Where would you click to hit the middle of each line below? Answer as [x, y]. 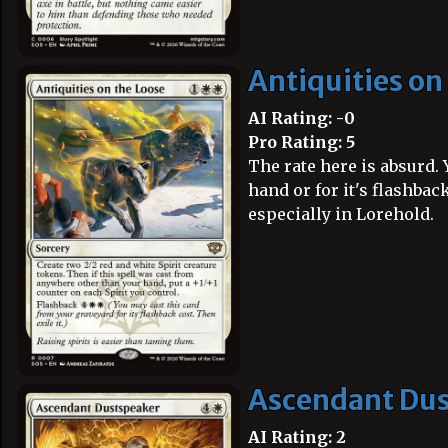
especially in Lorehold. [341, 214]
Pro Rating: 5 [301, 142]
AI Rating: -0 [301, 118]
